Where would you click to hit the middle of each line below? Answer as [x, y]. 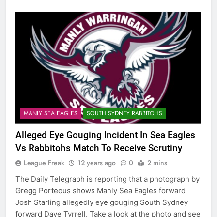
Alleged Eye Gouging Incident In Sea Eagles [105, 135]
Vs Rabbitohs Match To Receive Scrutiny [99, 148]
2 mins [157, 163]
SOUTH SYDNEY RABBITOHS [124, 113]
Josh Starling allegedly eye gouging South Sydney [102, 202]
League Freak [44, 163]
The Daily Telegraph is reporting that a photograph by [108, 179]
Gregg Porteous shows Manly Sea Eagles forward [101, 190]
